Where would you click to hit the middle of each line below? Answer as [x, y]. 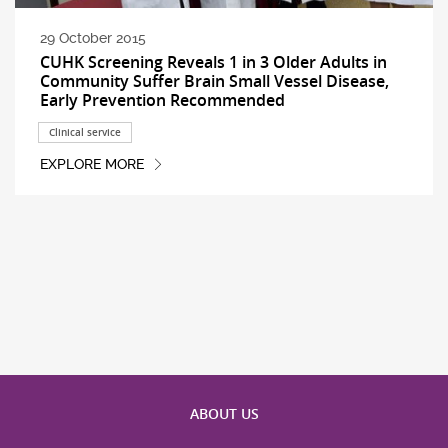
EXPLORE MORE [91, 164]
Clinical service [84, 132]
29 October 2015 [92, 38]
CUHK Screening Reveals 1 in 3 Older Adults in [213, 61]
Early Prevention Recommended [162, 99]
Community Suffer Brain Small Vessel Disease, [214, 80]
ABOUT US [224, 413]
